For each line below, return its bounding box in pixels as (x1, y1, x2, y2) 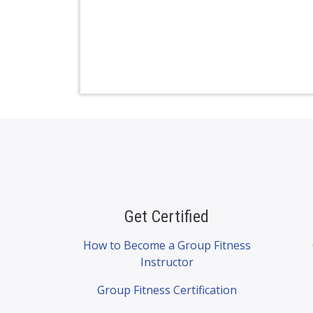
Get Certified (124, 207, 209, 227)
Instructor (140, 254, 194, 270)
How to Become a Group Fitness (82, 238, 251, 254)
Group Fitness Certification (96, 282, 237, 298)
